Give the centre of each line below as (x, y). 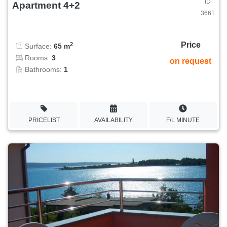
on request (191, 61)
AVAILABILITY (113, 120)
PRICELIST (44, 120)
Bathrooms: (43, 70)
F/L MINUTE (183, 120)
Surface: (38, 46)
